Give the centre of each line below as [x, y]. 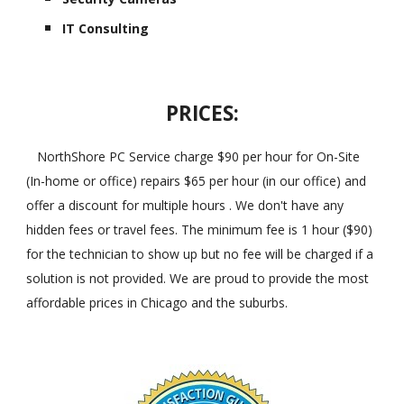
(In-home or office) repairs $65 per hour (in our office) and [197, 181]
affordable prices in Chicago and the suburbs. [157, 303]
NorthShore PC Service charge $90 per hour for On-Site [193, 156]
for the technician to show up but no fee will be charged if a [200, 254]
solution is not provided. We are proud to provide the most [198, 278]
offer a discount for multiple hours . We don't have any [185, 205]
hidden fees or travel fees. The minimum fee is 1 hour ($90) [200, 230]
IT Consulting [106, 28]
